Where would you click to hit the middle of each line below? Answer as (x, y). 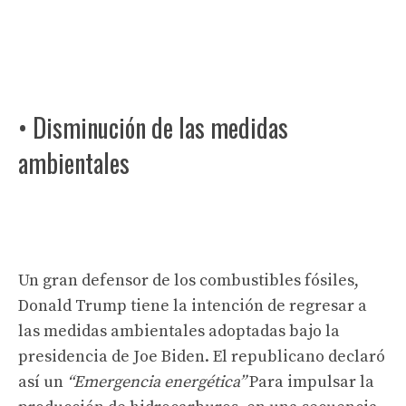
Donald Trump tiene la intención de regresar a (193, 305)
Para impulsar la (312, 382)
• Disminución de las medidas (153, 127)
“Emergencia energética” (156, 382)
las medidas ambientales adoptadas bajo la (179, 331)
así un (41, 382)
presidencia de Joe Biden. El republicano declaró (202, 356)
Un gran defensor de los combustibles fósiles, (188, 280)
